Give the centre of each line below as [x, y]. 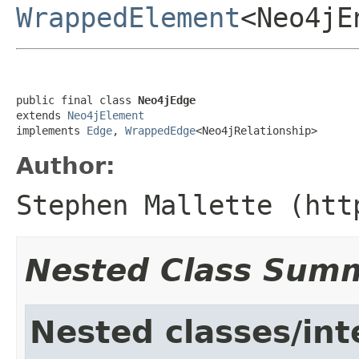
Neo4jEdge [167, 100]
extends [42, 115]
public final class [77, 100]
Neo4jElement [106, 115]
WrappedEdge [160, 130]
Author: [66, 165]
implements [51, 130]
